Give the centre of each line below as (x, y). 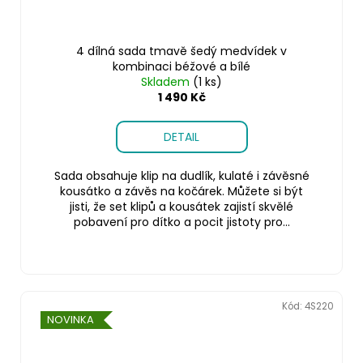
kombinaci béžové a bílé (181, 66)
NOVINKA (70, 319)
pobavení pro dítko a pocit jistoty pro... (181, 222)
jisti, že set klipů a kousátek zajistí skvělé (181, 206)
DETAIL (181, 137)
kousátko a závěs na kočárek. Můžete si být (181, 191)
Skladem (167, 81)
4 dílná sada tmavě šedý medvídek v (181, 51)
